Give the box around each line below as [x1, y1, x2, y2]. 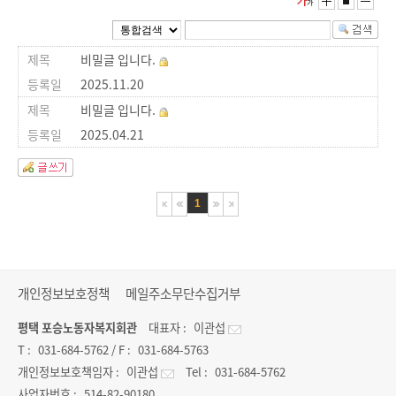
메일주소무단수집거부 [126, 284, 240, 304]
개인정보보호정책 [18, 284, 110, 304]
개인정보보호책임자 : [18, 363, 119, 381]
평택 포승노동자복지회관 [18, 319, 137, 337]
